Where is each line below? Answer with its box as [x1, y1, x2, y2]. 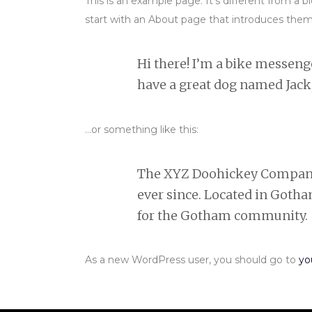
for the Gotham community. [136, 207, 308, 224]
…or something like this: [85, 123, 198, 136]
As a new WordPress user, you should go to [85, 253, 299, 267]
